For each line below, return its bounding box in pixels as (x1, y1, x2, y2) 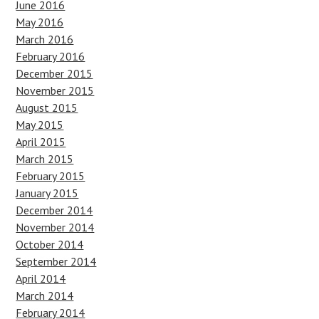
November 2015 (16, 83, 95, 98)
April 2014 (16, 271, 66, 286)
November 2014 (16, 220, 95, 234)
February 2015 (16, 169, 85, 183)
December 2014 (16, 203, 93, 217)
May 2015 (16, 117, 64, 132)
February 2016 (16, 49, 85, 63)
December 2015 (16, 66, 93, 80)
